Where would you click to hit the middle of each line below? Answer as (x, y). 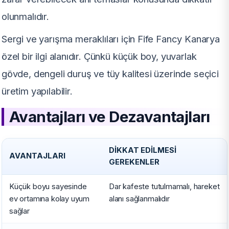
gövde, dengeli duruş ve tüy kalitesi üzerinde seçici (110, 73)
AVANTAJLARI (37, 156)
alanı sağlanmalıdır (139, 199)
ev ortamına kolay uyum (50, 199)
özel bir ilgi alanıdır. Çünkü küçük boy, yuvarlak (99, 56)
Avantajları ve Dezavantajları (110, 116)
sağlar (19, 211)
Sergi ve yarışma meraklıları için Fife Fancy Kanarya (111, 39)
